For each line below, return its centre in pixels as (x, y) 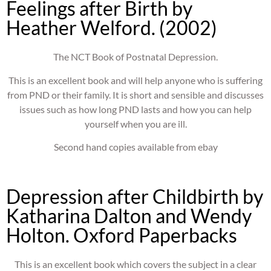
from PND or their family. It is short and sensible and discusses (135, 94)
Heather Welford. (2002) (112, 28)
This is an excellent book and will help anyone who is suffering (135, 80)
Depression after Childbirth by (135, 197)
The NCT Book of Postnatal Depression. (135, 57)
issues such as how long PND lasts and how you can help (135, 109)
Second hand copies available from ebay (135, 146)
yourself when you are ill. (135, 123)
